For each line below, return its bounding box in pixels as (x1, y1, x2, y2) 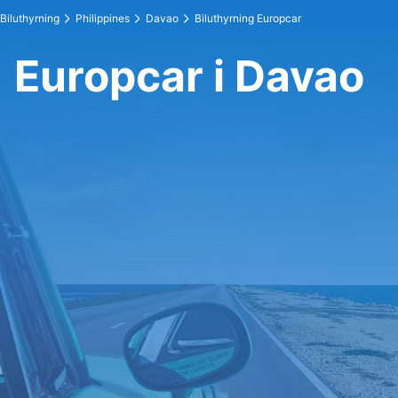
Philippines (76, 12, 130, 25)
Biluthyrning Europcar (195, 12, 301, 25)
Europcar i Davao (14, 50, 364, 102)
